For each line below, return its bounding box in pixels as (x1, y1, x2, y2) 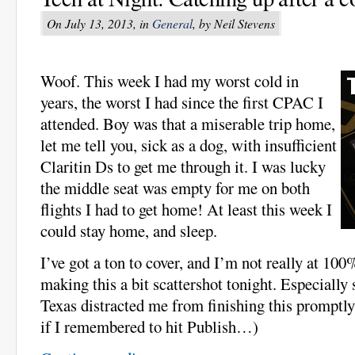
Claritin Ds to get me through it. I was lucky (40, 155, 326, 178)
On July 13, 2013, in (47, 14, 152, 32)
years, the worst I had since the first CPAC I (40, 91, 323, 114)
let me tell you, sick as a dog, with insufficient (40, 134, 337, 157)
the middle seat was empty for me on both (40, 177, 310, 200)
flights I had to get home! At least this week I (40, 198, 332, 221)
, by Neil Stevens (193, 14, 275, 32)
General (152, 14, 193, 32)
